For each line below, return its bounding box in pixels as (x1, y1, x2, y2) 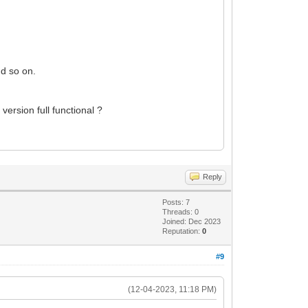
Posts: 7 (162, 197, 190, 206)
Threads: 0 (162, 207, 199, 216)
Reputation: (162, 226, 203, 235)
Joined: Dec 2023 (162, 217, 221, 225)
